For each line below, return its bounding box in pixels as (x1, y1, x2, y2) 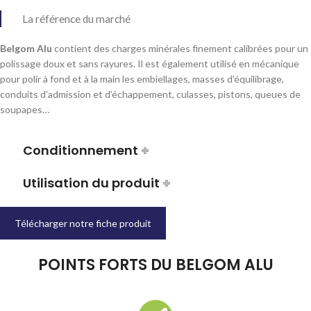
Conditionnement (23, 141, 138, 159)
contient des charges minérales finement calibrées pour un (52, 42, 308, 54)
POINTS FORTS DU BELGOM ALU (37, 253, 274, 276)
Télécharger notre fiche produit (15, 217, 151, 229)
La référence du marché (22, 12, 131, 25)
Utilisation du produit (23, 174, 160, 192)
